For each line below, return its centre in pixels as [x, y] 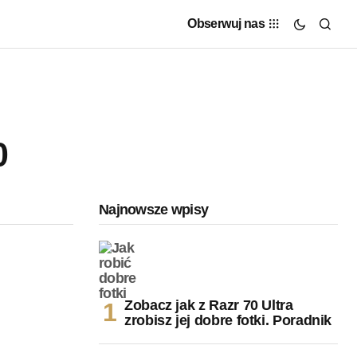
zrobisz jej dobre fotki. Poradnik [228, 320]
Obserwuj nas [226, 24]
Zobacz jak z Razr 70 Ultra [209, 305]
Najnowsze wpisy [154, 209]
